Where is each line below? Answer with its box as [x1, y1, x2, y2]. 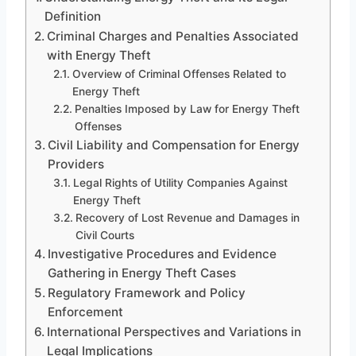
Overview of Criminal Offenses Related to [72, 67, 286, 80]
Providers [48, 156, 105, 172]
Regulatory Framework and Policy [48, 284, 246, 300]
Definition [44, 8, 102, 24]
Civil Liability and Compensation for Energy [48, 137, 300, 153]
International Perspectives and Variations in [47, 323, 302, 339]
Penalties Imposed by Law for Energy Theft [74, 102, 300, 115]
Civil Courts [75, 228, 134, 242]
